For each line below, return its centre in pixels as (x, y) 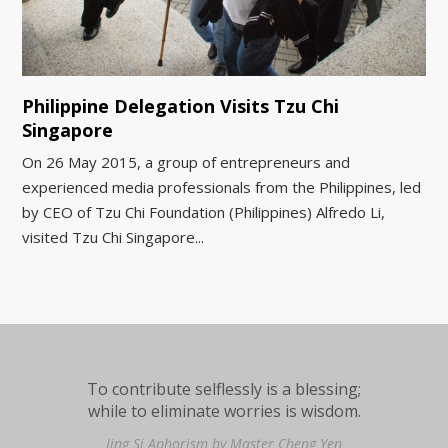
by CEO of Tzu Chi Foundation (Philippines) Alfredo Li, (204, 212)
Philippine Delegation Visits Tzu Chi (181, 106)
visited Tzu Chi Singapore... (113, 237)
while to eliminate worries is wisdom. (224, 411)
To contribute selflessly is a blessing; (224, 389)
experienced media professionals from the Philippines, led (222, 187)
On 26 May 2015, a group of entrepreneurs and (186, 162)
